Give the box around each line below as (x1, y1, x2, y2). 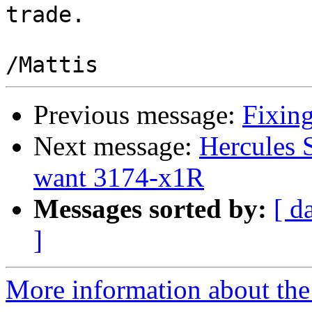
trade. (6, 2, 85, 28)
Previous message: (33, 100, 242, 130)
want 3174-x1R (33, 162, 204, 193)
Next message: (33, 131, 199, 162)
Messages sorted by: (33, 194, 267, 224)
